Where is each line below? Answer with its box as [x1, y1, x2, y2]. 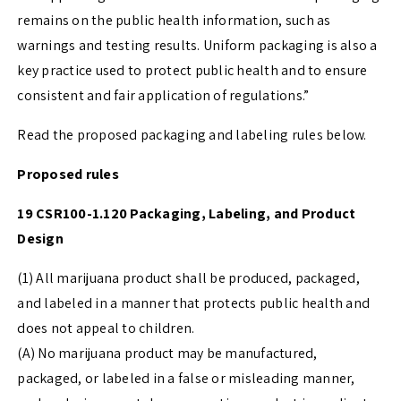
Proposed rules [17, 165, 119, 184]
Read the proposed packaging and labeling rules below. [17, 125, 367, 145]
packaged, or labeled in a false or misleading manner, [17, 369, 355, 388]
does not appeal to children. [17, 319, 195, 338]
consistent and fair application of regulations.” [17, 86, 310, 106]
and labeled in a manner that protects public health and [17, 294, 371, 313]
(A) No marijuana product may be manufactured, [17, 344, 318, 363]
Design [17, 229, 64, 249]
